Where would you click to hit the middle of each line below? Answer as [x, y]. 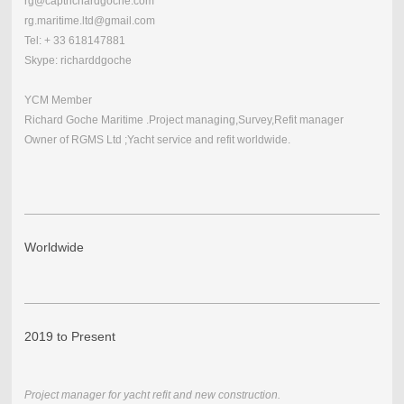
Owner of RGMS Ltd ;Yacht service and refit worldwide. [157, 140]
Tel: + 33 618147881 [74, 41]
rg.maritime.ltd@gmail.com [89, 21]
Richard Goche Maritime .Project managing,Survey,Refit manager [185, 120]
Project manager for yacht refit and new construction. [152, 395]
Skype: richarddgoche [78, 61]
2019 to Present [71, 337]
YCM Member [58, 101]
